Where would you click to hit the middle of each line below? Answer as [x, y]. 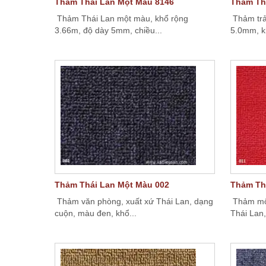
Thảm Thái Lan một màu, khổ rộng [121, 18]
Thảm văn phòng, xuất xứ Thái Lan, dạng [134, 201]
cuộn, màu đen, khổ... [96, 213]
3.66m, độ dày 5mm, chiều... [108, 30]
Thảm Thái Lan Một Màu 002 [112, 185]
